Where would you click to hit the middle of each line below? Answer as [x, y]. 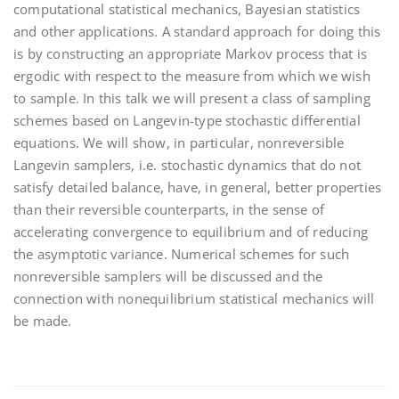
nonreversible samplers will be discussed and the [168, 276]
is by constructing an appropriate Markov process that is [191, 53]
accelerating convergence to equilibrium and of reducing [191, 232]
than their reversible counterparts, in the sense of [169, 209]
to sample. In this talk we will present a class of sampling [192, 98]
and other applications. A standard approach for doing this [197, 31]
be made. [43, 321]
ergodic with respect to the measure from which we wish [192, 76]
